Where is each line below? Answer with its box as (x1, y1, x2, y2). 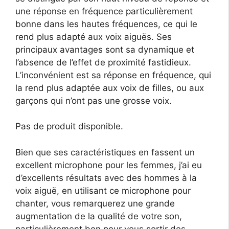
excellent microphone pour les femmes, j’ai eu (15, 159, 202, 170)
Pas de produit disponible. (15, 121, 123, 132)
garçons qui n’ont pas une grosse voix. (15, 95, 172, 106)
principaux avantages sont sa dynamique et (15, 44, 194, 55)
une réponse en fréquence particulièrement (15, 6, 193, 16)
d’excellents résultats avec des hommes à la (15, 172, 197, 183)
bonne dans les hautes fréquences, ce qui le (15, 18, 197, 29)
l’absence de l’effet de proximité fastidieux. (15, 57, 191, 67)
